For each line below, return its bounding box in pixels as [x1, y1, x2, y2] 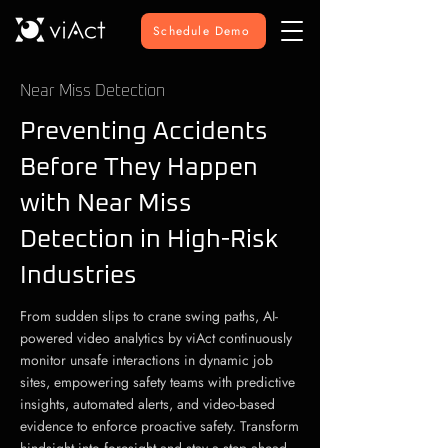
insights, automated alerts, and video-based [20, 394, 275, 414]
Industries [20, 263, 137, 288]
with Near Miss [20, 191, 192, 216]
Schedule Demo [153, 22, 250, 40]
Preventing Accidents [20, 119, 268, 144]
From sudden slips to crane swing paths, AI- [20, 306, 278, 326]
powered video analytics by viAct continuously [20, 328, 292, 348]
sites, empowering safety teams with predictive [20, 372, 295, 392]
